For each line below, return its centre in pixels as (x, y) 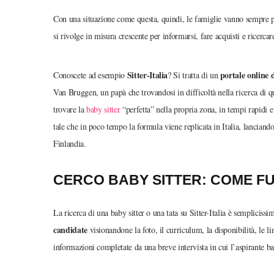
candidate (70, 229)
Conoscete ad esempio (90, 75)
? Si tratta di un (194, 75)
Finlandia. (70, 144)
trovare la (70, 109)
